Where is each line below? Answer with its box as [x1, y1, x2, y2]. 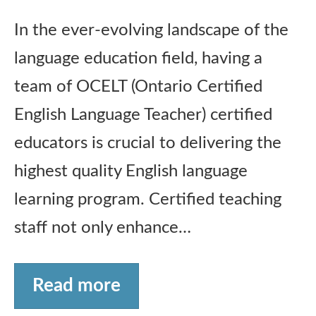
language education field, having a [14, 49, 262, 67]
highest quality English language [14, 162, 248, 180]
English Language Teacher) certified [14, 106, 272, 123]
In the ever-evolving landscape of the [14, 21, 288, 39]
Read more [32, 276, 121, 295]
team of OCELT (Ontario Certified [14, 78, 262, 95]
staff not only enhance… [14, 219, 191, 236]
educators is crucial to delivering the [14, 134, 281, 152]
